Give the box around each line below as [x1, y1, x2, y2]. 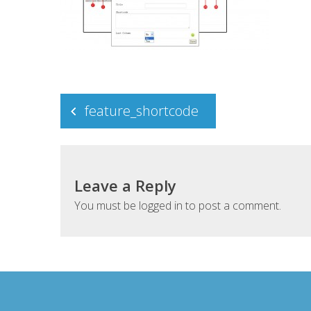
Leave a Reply [74, 174, 176, 196]
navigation [60, 104, 151, 128]
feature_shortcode [85, 101, 199, 120]
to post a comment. [183, 197, 281, 213]
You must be [74, 197, 139, 213]
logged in [139, 197, 183, 213]
